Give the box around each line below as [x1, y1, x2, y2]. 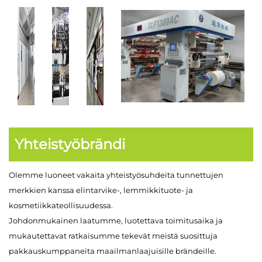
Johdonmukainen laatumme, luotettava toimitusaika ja [9, 216, 223, 226]
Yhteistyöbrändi [15, 136, 125, 153]
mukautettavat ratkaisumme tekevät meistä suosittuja [9, 231, 218, 241]
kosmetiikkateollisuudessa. [9, 201, 113, 211]
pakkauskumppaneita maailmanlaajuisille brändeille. [9, 246, 216, 256]
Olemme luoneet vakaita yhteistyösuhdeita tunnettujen [9, 170, 223, 180]
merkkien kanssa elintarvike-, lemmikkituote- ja [9, 185, 193, 195]
